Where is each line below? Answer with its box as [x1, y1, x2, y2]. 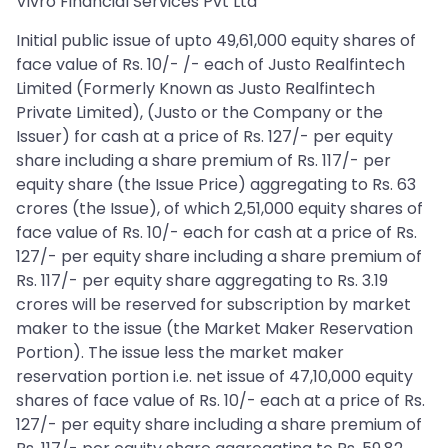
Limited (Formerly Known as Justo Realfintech [16, 77, 375, 100]
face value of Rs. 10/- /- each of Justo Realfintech [16, 53, 405, 76]
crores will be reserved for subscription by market [16, 293, 411, 316]
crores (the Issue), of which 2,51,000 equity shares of [16, 197, 423, 220]
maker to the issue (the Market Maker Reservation [16, 317, 413, 340]
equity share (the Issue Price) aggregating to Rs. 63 [16, 173, 416, 196]
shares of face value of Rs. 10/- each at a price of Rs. [16, 389, 425, 412]
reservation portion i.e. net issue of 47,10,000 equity [16, 365, 413, 388]
